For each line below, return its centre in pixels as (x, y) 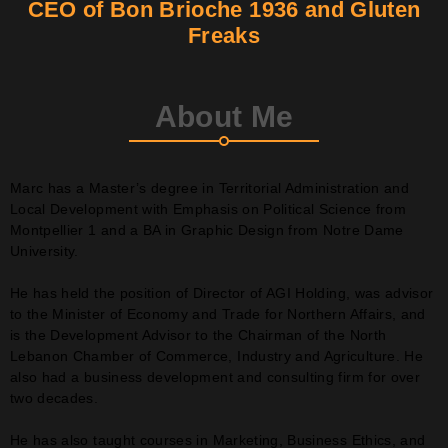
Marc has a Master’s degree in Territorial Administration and (210, 187)
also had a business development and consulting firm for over (215, 376)
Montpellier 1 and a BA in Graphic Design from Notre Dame (207, 229)
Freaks (224, 36)
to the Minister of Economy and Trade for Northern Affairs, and (218, 313)
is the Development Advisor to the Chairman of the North (198, 334)
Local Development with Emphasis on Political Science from (208, 208)
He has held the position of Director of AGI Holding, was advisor (222, 292)
